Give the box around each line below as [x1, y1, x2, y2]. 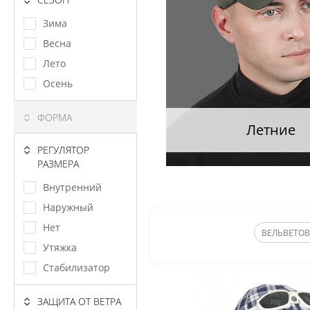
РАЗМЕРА [37, 157, 79, 170]
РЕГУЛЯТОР [37, 143, 89, 156]
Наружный [43, 201, 93, 214]
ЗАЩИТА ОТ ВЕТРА [37, 295, 121, 308]
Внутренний [43, 181, 102, 194]
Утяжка [43, 241, 77, 254]
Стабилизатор [43, 261, 110, 274]
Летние [246, 120, 296, 140]
